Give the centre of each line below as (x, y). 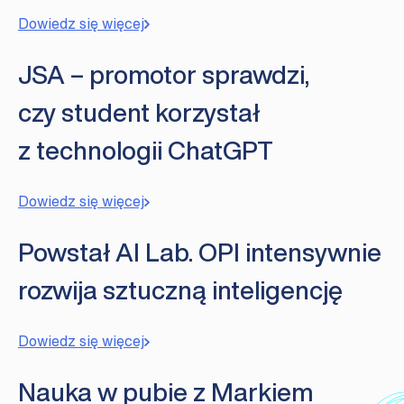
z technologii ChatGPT (146, 150)
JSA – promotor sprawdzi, (164, 74)
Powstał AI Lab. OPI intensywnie (200, 252)
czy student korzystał (139, 112)
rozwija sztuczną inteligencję (180, 290)
